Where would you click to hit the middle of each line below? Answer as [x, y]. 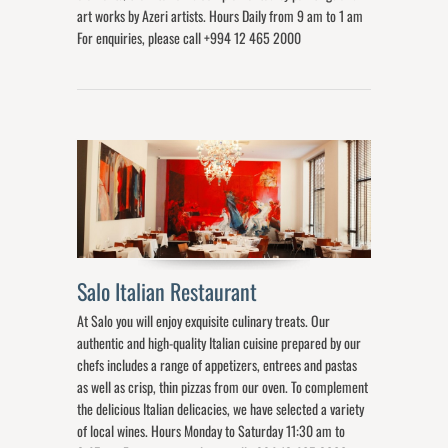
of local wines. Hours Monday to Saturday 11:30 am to [211, 430]
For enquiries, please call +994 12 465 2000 [192, 38]
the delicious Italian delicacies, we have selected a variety [221, 408]
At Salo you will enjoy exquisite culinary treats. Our [204, 320]
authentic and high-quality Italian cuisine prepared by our [219, 342]
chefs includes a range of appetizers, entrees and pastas [217, 364]
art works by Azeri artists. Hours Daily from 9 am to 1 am [220, 16]
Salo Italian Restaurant [170, 290]
